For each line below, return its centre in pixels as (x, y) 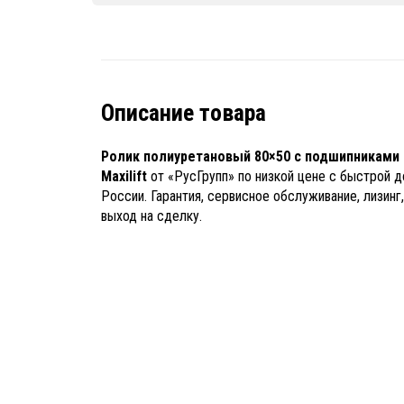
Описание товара (184, 113)
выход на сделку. (151, 216)
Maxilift (124, 177)
